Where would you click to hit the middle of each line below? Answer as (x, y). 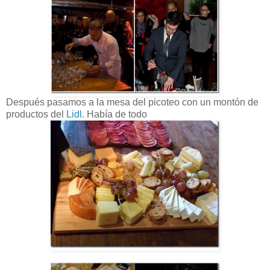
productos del (36, 115)
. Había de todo (115, 115)
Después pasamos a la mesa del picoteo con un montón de (132, 102)
